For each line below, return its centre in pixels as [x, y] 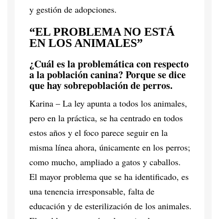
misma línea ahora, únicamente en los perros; [110, 147]
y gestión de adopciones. [73, 9]
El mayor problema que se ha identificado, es [109, 176]
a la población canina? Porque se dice [108, 74]
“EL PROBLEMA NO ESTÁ [102, 32]
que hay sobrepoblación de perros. [101, 85]
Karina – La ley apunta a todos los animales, [108, 103]
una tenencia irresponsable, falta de [92, 191]
